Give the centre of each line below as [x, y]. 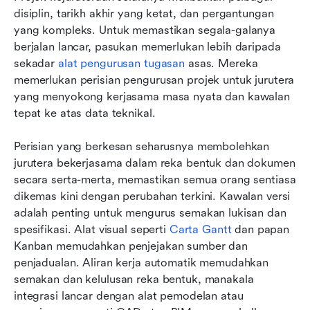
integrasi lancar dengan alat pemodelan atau [129, 295]
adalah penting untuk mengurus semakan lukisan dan [150, 212]
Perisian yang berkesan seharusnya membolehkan [142, 146]
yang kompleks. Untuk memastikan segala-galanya [145, 30]
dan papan [261, 229]
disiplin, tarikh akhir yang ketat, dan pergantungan [144, 13]
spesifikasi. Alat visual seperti [92, 229]
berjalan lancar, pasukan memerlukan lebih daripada [147, 46]
